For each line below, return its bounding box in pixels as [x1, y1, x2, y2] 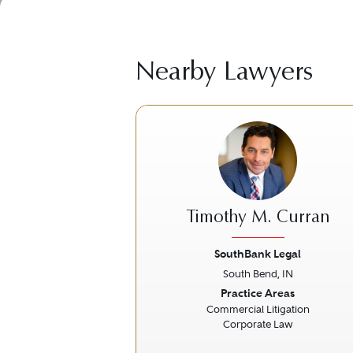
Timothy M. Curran [185, 210, 330, 227]
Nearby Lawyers [136, 61, 313, 87]
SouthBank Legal [214, 247, 301, 261]
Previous [147, 283, 214, 304]
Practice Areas [221, 286, 295, 300]
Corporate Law [222, 318, 293, 330]
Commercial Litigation [206, 303, 310, 315]
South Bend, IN [222, 268, 293, 280]
